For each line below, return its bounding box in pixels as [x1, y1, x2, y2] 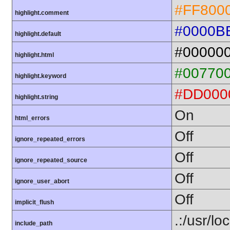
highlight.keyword [15, 72, 66, 80]
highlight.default [15, 30, 61, 38]
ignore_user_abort [15, 178, 69, 185]
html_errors [15, 114, 50, 122]
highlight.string [15, 93, 58, 101]
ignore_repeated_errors [15, 136, 85, 143]
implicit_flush [15, 199, 54, 206]
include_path [15, 220, 52, 227]
